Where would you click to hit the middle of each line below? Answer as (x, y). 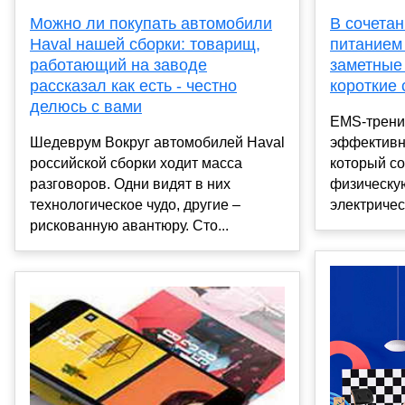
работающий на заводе (118, 66)
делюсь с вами (86, 107)
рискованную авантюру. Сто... (129, 226)
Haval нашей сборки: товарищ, (145, 45)
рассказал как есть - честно (133, 86)
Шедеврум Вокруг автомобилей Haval (157, 143)
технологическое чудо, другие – (135, 205)
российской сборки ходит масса (136, 164)
